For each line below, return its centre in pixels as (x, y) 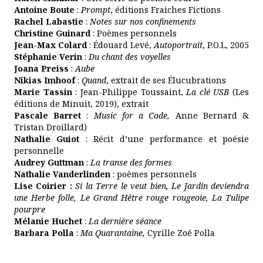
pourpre (30, 209)
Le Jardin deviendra (210, 186)
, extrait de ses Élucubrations (166, 80)
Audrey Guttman (49, 162)
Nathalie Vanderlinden (62, 174)
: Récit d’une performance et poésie (164, 139)
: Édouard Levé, (120, 45)
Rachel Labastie (49, 21)
